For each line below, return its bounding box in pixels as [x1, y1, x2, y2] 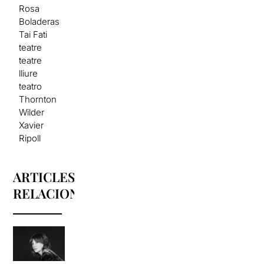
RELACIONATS [13, 184, 103, 202]
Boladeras [19, 15, 60, 27]
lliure [19, 67, 38, 79]
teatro [19, 80, 42, 92]
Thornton [19, 93, 57, 105]
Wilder [19, 106, 45, 118]
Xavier [19, 119, 44, 131]
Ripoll [19, 132, 41, 144]
